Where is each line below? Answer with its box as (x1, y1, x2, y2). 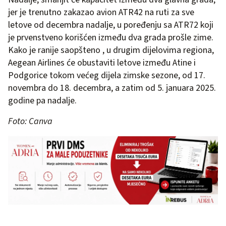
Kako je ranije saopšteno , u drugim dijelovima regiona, (8, 44, 214, 57)
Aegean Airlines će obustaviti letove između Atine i (8, 56, 196, 70)
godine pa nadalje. (8, 94, 79, 107)
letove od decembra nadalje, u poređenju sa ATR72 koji (8, 19, 213, 32)
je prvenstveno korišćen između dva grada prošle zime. (8, 31, 213, 44)
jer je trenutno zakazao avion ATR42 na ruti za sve (8, 6, 194, 19)
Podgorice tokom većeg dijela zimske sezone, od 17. (8, 69, 205, 82)
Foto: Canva (8, 115, 52, 128)
